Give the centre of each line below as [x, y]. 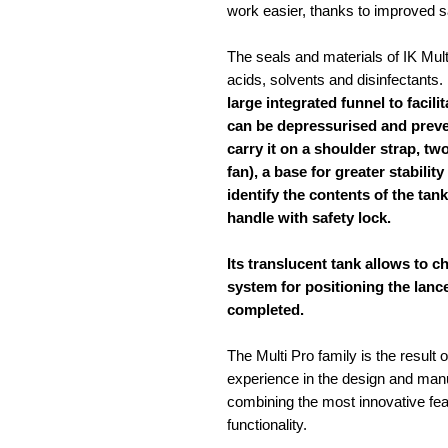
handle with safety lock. [309, 217]
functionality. [267, 424]
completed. [265, 309]
